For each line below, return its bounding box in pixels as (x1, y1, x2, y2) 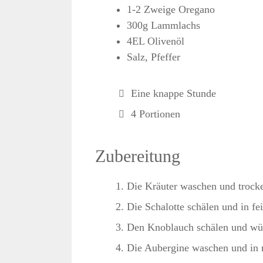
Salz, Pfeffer (127, 51, 180, 63)
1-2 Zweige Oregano (127, 4, 215, 15)
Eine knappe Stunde (131, 87, 217, 99)
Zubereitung (95, 146, 180, 166)
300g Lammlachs (127, 19, 200, 31)
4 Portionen (131, 108, 181, 120)
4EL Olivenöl (127, 35, 184, 47)
